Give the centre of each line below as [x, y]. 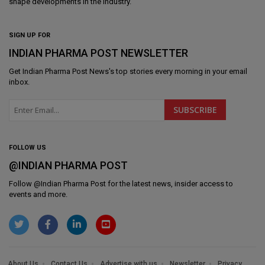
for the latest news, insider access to [169, 184]
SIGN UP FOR [30, 35]
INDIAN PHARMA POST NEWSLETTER [98, 53]
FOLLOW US [28, 148]
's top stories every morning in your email [178, 72]
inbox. [19, 82]
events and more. [38, 195]
